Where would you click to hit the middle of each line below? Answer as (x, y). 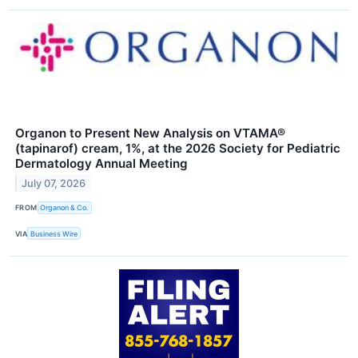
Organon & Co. (65, 208)
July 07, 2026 (54, 183)
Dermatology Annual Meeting (101, 163)
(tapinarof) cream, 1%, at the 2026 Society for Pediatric (178, 148)
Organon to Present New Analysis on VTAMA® (150, 133)
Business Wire (54, 233)
